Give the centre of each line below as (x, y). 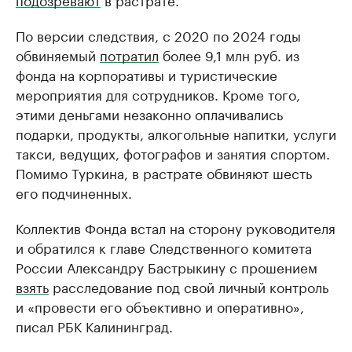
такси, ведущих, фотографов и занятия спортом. (173, 152)
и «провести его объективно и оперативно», (160, 305)
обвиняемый (58, 54)
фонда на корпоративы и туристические (147, 73)
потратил (129, 54)
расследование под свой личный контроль (189, 286)
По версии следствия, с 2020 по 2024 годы (158, 34)
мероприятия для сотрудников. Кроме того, (158, 93)
